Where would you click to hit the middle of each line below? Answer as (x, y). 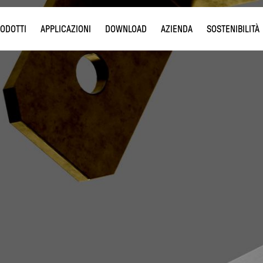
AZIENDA (176, 29)
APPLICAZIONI (65, 29)
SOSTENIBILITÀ (233, 29)
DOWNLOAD (126, 29)
